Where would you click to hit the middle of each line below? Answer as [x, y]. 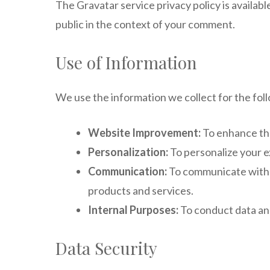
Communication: [127, 171]
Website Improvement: [144, 133]
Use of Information [126, 62]
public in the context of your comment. [145, 24]
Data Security [106, 248]
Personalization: [128, 152]
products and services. [141, 190]
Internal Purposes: [133, 210]
